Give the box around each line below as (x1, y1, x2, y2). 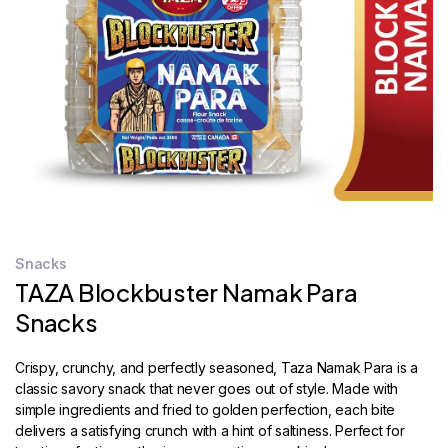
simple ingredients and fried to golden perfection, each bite (15, 401, 395, 418)
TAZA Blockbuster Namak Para (15, 277, 358, 307)
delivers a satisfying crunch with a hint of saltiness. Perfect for (15, 422, 405, 439)
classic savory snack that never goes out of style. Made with (15, 380, 398, 397)
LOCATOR (20, 33, 86, 49)
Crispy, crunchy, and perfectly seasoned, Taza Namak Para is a (15, 359, 418, 376)
